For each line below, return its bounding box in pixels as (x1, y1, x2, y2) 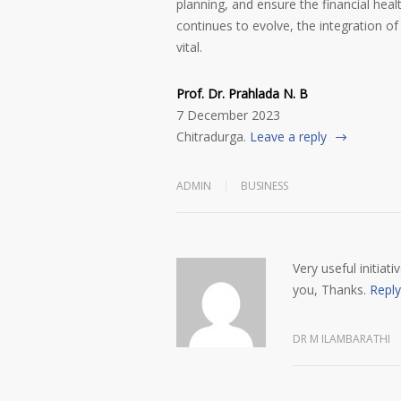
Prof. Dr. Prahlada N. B (176, 85, 308, 102)
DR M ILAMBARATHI (293, 331, 390, 346)
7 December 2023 (176, 107, 280, 124)
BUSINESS (241, 178, 288, 193)
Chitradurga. (176, 128, 250, 145)
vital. (176, 38, 202, 55)
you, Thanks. (293, 281, 366, 298)
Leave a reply (250, 128, 327, 145)
